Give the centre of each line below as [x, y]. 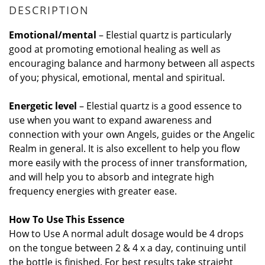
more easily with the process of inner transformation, [128, 163]
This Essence [96, 219]
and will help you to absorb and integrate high [112, 177]
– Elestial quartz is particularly [165, 35]
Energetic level [44, 106]
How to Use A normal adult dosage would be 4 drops [126, 234]
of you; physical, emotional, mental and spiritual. [118, 77]
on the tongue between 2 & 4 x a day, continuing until [127, 248]
